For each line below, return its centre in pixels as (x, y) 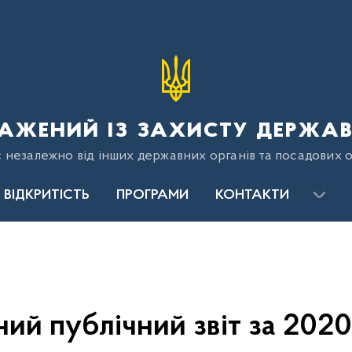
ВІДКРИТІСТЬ (47, 196)
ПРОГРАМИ (152, 196)
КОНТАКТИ (252, 196)
